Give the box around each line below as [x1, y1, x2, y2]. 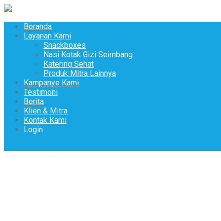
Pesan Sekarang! [4, 142, 58, 151]
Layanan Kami [24, 31, 71, 40]
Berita [24, 97, 44, 106]
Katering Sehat [43, 59, 94, 69]
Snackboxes [43, 40, 86, 50]
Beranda [24, 22, 52, 31]
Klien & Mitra [24, 106, 68, 115]
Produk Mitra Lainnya [43, 69, 116, 78]
